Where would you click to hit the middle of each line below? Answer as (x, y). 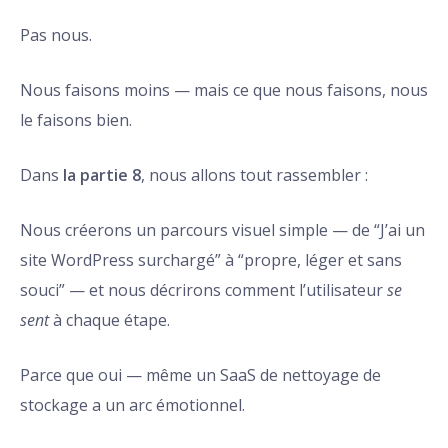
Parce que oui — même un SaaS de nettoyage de (200, 375)
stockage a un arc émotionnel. (132, 405)
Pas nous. (56, 35)
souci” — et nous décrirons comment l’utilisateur (203, 290)
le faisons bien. (76, 120)
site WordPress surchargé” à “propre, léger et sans (211, 260)
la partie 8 (102, 175)
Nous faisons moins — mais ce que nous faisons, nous (224, 90)
